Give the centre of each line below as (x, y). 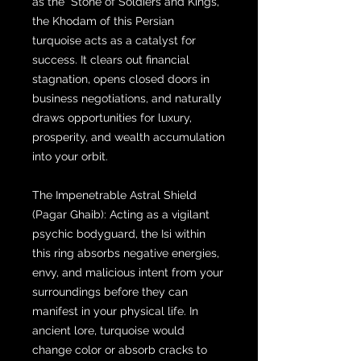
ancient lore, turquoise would (108, 330)
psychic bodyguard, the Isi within (119, 233)
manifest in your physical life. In (115, 311)
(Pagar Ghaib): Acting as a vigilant (121, 214)
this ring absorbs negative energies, (126, 253)
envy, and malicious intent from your (128, 272)
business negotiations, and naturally (127, 98)
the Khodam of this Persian (103, 21)
